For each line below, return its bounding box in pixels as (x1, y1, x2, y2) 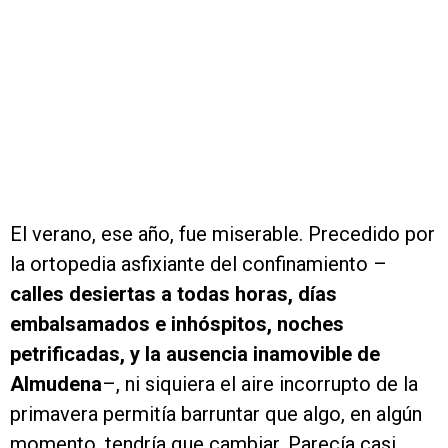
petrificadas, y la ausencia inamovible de (10, 342, 380, 367)
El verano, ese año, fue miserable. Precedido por (10, 222, 435, 247)
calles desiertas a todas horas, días (10, 282, 337, 307)
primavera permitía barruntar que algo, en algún (10, 402, 422, 427)
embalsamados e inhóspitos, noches (10, 312, 344, 337)
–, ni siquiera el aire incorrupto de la (102, 372, 418, 397)
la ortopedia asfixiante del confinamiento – (10, 252, 387, 277)
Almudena (10, 372, 102, 397)
